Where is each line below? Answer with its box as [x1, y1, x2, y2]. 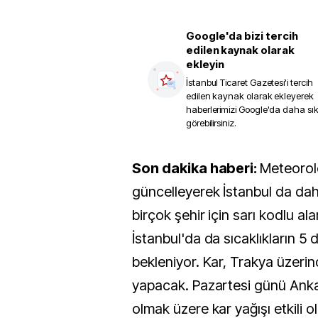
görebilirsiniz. [186, 117, 236, 128]
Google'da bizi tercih [186, 29, 298, 43]
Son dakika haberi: [141, 160, 261, 177]
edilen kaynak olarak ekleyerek [186, 90, 314, 102]
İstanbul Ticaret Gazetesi [186, 77, 285, 88]
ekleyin [186, 57, 224, 71]
